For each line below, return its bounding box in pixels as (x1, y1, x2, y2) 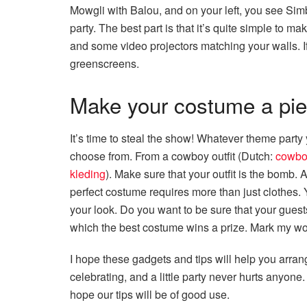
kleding (70, 166, 106, 182)
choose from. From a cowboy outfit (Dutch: (70, 148, 275, 164)
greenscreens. (70, 55, 139, 71)
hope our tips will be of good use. (70, 286, 230, 303)
